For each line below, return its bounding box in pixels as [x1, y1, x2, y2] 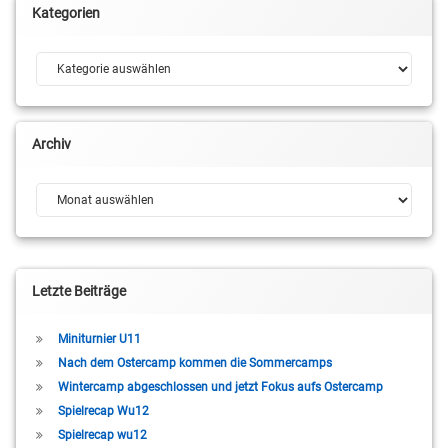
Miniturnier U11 [57, 332, 141, 346]
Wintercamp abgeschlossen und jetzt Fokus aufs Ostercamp [57, 379, 383, 394]
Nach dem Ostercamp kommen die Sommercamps [57, 355, 332, 370]
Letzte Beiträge [32, 283, 126, 299]
